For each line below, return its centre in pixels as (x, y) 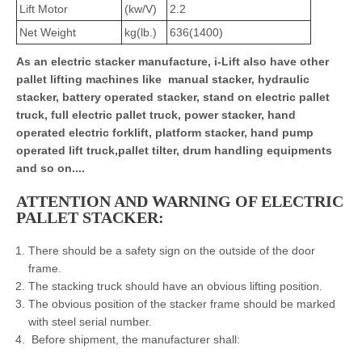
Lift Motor (44, 9)
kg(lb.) (141, 32)
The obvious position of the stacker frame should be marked (182, 304)
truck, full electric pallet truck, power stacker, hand (156, 115)
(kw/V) (141, 9)
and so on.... (51, 168)
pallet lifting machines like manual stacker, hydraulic (163, 79)
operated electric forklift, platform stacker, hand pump (165, 133)
